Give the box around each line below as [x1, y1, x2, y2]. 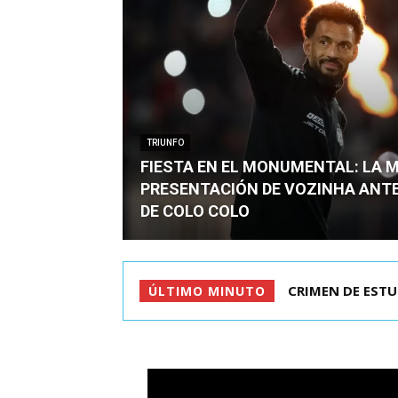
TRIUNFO [147, 138, 184, 147]
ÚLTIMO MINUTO [148, 283, 266, 299]
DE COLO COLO [140, 202, 250, 220]
